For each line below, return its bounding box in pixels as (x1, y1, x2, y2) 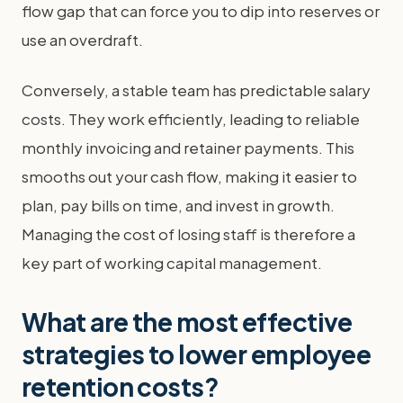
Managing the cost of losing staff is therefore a (22, 224, 355, 244)
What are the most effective (22, 306, 353, 337)
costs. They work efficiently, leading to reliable (22, 109, 360, 129)
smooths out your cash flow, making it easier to (22, 166, 357, 186)
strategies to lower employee (22, 338, 372, 370)
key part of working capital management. (22, 253, 322, 273)
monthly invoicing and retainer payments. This (22, 138, 354, 157)
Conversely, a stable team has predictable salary (22, 80, 371, 100)
